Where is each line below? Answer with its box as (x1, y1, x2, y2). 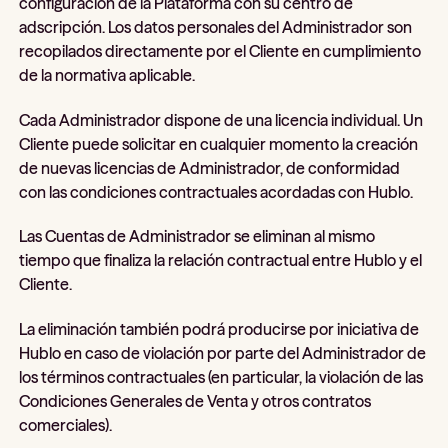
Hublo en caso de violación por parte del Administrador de (19, 342, 427, 363)
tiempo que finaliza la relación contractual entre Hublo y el (19, 250, 423, 271)
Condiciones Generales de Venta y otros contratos (19, 390, 372, 411)
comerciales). (19, 414, 113, 435)
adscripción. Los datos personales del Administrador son (19, 17, 413, 38)
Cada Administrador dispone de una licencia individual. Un (19, 109, 424, 130)
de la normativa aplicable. (19, 65, 196, 86)
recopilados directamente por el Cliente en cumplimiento (19, 41, 422, 62)
